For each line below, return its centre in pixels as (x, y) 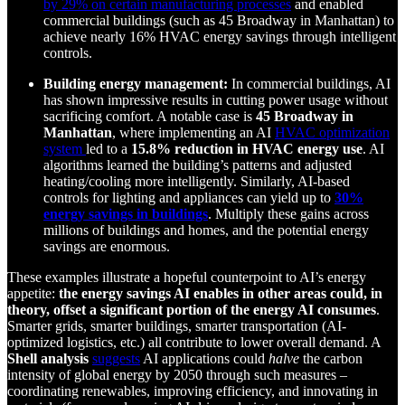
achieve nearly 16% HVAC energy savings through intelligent (220, 37)
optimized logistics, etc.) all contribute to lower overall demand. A (194, 343)
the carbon (331, 359)
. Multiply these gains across (288, 214)
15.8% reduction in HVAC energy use (247, 149)
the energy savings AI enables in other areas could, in (221, 294)
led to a (108, 149)
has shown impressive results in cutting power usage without (216, 100)
